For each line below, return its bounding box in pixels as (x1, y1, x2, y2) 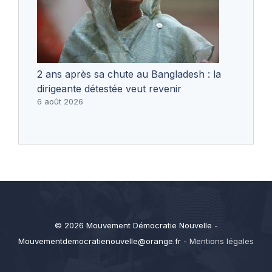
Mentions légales (189, 236, 254, 246)
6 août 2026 (37, 96, 83, 106)
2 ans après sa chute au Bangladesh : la (37, 67, 221, 80)
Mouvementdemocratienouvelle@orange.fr (18, 236, 181, 246)
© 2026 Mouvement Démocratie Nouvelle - (54, 220, 218, 230)
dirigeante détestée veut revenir (37, 82, 182, 95)
